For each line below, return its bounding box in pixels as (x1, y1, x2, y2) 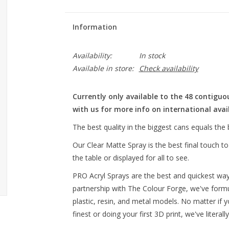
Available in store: (72, 63, 134, 73)
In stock (139, 51, 165, 60)
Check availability (139, 63, 198, 73)
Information (72, 22, 117, 32)
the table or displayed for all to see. (72, 153, 191, 163)
